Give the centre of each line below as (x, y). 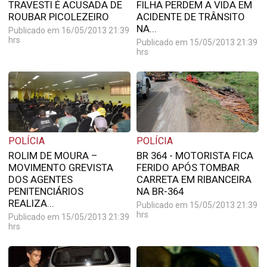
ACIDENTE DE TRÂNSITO (190, 16)
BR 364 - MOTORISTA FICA (195, 156)
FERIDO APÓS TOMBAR (188, 168)
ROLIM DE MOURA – (52, 156)
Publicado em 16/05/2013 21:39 (69, 30)
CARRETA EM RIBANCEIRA (194, 180)
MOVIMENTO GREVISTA (60, 168)
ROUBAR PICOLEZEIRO (58, 16)
